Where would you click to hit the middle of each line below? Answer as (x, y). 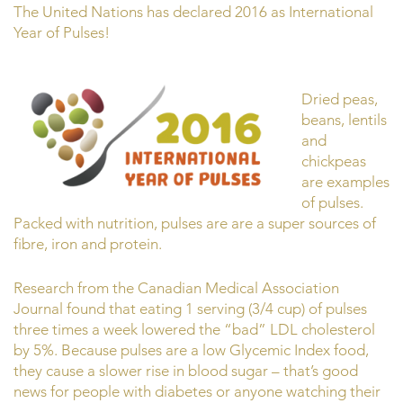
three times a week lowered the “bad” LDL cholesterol (194, 329)
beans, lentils (344, 120)
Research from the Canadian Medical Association (176, 287)
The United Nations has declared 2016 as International (193, 12)
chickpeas (334, 161)
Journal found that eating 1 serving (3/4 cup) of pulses (190, 308)
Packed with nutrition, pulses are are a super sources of (195, 223)
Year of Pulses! (62, 32)
